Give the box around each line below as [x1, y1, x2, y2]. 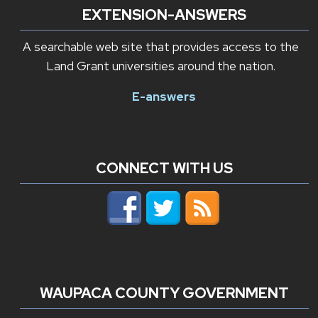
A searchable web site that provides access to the [22, 39, 299, 55]
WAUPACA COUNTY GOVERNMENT [39, 283, 289, 302]
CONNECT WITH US [95, 158, 233, 178]
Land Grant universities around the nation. [45, 58, 275, 75]
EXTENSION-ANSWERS [82, 5, 246, 25]
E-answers [132, 88, 197, 104]
